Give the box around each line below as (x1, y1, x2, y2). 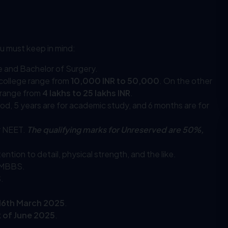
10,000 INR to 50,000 (71, 75, 159, 87)
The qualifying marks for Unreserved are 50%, (27, 124, 204, 135)
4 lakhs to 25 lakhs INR (42, 88, 130, 99)
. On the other (159, 75, 212, 87)
